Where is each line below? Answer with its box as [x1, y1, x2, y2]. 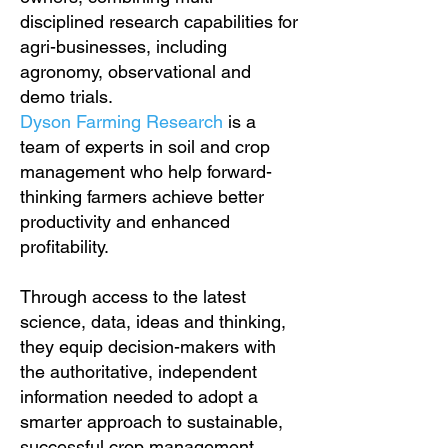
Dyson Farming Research [20, 111, 223, 132]
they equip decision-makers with [20, 336, 276, 357]
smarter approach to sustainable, [20, 411, 283, 432]
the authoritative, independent [20, 361, 257, 382]
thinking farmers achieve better [20, 186, 264, 207]
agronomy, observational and [20, 61, 251, 82]
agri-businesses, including [20, 36, 227, 57]
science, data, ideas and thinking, [20, 311, 286, 332]
